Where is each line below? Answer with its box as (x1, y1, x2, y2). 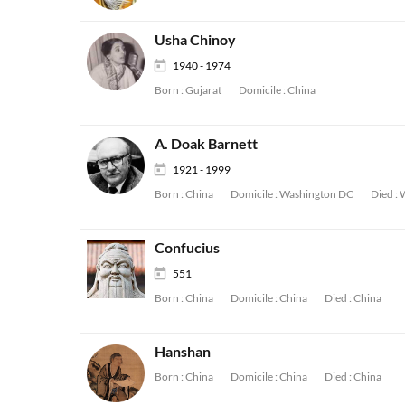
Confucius (155, 239, 220, 256)
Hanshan (155, 343, 211, 360)
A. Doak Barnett (155, 135, 258, 152)
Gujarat (185, 83, 221, 97)
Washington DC (279, 187, 353, 201)
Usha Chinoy (155, 31, 236, 48)
